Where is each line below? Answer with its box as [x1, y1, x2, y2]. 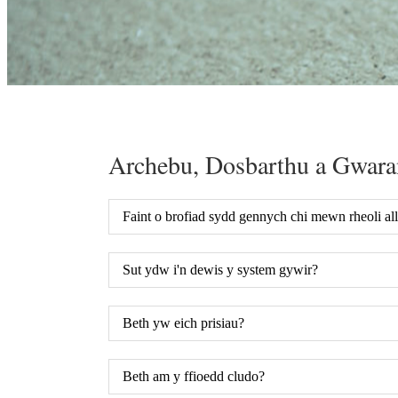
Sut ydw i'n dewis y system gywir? [123, 261, 318, 277]
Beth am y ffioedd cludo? [123, 368, 265, 384]
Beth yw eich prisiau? [123, 314, 244, 330]
